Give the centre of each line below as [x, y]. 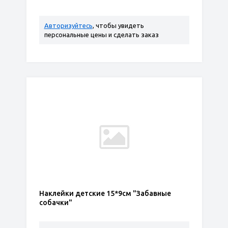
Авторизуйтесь [68, 25]
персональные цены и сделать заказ [101, 35]
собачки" [55, 203]
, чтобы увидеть [118, 25]
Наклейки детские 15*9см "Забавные [105, 193]
